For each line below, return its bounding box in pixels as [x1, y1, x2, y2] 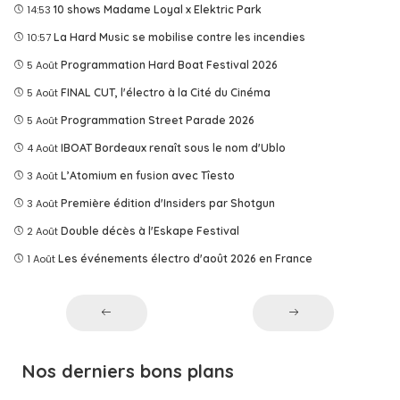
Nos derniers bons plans [22, 359, 234, 382]
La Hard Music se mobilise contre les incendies [54, 29, 305, 44]
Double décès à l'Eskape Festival [61, 223, 239, 237]
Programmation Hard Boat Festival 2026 [61, 57, 278, 71]
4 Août [27, 140, 58, 155]
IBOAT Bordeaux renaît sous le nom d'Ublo [61, 140, 286, 154]
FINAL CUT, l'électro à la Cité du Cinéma [61, 85, 271, 99]
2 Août [27, 223, 58, 238]
